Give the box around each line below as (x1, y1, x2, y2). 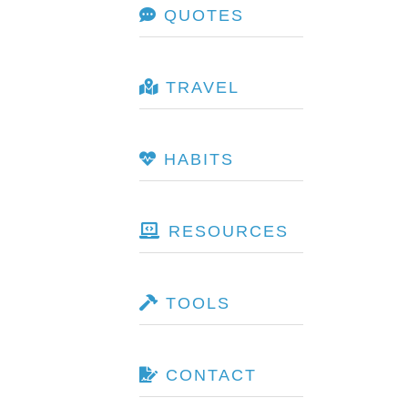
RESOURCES (161, 222, 289, 240)
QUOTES (157, 6, 244, 25)
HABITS (157, 150, 234, 168)
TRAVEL (158, 78, 240, 97)
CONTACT (158, 366, 257, 384)
